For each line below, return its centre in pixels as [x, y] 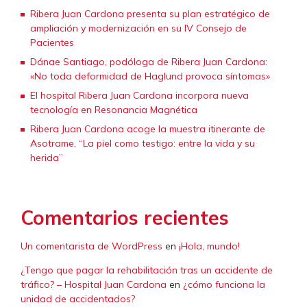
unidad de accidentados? [78, 299]
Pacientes [53, 43]
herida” [47, 158]
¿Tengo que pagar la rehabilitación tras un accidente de [147, 270]
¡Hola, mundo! [209, 246]
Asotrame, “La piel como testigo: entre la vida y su [143, 144]
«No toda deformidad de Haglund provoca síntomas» [150, 76]
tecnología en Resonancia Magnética [114, 110]
